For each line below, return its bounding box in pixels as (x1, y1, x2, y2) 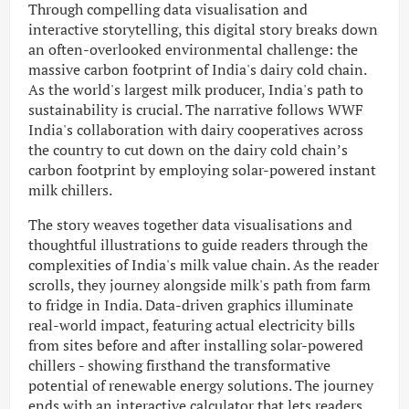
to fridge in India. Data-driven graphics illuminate (28, 294, 353, 315)
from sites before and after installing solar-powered (28, 334, 363, 355)
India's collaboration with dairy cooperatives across (28, 119, 363, 140)
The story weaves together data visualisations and (28, 214, 352, 235)
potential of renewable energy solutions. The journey (28, 374, 373, 395)
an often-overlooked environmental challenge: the (28, 38, 358, 59)
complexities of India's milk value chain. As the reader (28, 254, 379, 275)
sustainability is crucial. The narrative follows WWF (28, 99, 363, 120)
